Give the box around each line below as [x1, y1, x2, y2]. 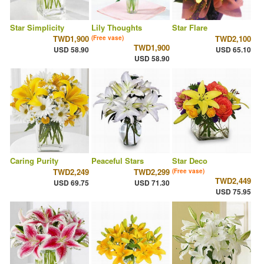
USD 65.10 [215, 44, 251, 55]
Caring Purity [10, 155, 58, 167]
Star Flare [172, 22, 208, 34]
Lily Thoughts [91, 22, 142, 34]
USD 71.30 [134, 177, 170, 189]
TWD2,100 [214, 33, 251, 45]
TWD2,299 [134, 166, 170, 178]
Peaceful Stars [91, 155, 144, 167]
